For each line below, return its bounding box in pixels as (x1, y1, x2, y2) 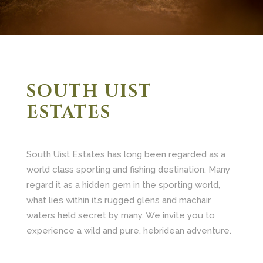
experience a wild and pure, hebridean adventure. (26, 225, 231, 236)
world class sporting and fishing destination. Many (26, 164, 230, 175)
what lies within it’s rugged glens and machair (26, 194, 211, 205)
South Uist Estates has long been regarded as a (26, 149, 225, 160)
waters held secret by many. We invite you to (26, 210, 215, 221)
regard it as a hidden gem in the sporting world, (26, 179, 220, 190)
